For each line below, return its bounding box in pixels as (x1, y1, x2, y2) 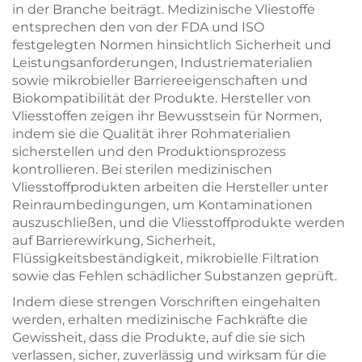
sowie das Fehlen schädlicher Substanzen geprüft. (12, 268, 337, 284)
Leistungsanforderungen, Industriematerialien (12, 55, 313, 70)
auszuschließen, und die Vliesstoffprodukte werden (12, 215, 345, 230)
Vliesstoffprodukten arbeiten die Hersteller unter (12, 179, 328, 195)
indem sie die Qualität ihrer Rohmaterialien (12, 126, 291, 141)
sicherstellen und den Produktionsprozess (12, 144, 286, 159)
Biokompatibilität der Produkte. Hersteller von (12, 90, 311, 106)
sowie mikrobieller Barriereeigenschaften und (12, 73, 308, 88)
